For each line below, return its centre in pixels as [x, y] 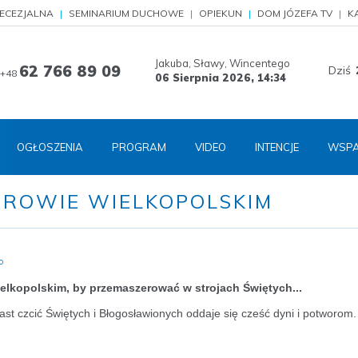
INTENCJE [277, 147]
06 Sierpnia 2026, [206, 78]
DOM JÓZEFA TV [295, 13]
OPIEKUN [221, 13]
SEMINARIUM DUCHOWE [126, 13]
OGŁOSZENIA [50, 147]
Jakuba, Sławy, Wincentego [223, 63]
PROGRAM [139, 147]
